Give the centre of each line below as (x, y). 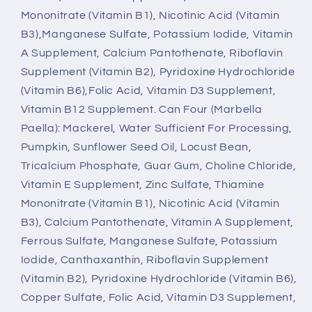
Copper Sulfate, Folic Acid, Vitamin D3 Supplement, (158, 298)
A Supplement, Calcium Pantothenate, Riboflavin (152, 53)
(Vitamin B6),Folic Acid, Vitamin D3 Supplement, (148, 91)
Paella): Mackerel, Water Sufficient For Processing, (156, 128)
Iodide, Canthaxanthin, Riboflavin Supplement (145, 260)
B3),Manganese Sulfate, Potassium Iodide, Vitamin (157, 34)
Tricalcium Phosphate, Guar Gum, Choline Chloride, (158, 166)
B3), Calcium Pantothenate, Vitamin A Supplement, (157, 223)
